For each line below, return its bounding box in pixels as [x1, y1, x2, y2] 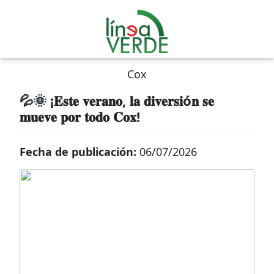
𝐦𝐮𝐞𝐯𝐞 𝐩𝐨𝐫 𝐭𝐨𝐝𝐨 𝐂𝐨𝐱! [20, 107, 140, 125]
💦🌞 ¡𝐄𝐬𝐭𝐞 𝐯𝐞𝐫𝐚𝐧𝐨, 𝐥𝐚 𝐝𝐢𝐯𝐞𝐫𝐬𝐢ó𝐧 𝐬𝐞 [20, 91, 214, 109]
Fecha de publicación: [20, 144, 139, 159]
